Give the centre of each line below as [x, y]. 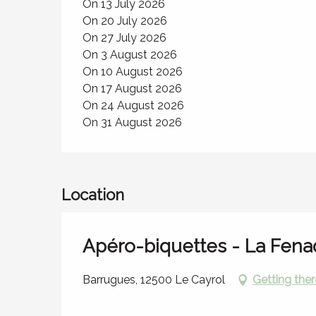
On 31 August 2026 [133, 122]
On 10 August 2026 [133, 72]
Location [93, 195]
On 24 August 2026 [134, 105]
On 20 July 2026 [125, 21]
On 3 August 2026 [130, 55]
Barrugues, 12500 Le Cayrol [154, 280]
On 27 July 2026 [125, 38]
